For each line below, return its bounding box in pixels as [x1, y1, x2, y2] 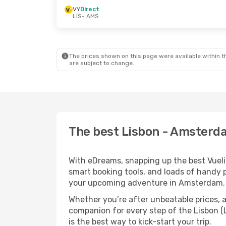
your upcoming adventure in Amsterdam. [69, 178, 225, 188]
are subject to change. [69, 60, 134, 67]
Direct [80, 6, 99, 13]
